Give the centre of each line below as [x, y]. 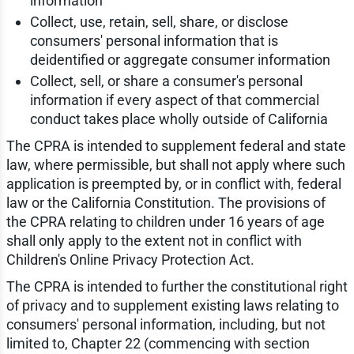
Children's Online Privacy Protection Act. [130, 260]
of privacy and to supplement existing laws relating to [172, 306]
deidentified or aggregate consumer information [181, 60]
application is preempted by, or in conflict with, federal [173, 184]
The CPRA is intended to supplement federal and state [176, 146]
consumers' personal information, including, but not [166, 325]
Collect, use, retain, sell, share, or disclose [159, 22]
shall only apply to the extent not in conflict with [154, 241]
